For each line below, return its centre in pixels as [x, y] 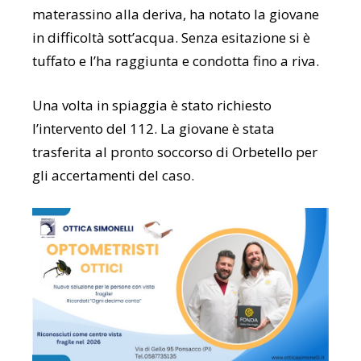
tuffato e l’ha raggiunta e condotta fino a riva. [176, 60]
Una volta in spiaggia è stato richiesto [152, 105]
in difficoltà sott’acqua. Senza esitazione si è [171, 37]
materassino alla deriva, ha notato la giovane [176, 14]
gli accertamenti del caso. [113, 175]
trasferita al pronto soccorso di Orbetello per [175, 151]
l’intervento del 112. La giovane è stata [154, 128]
